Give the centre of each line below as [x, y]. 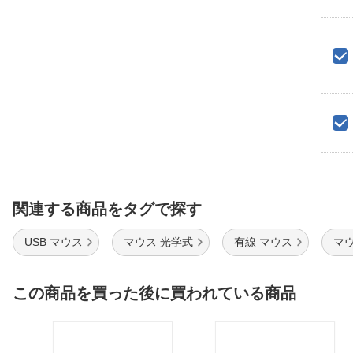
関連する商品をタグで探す [107, 209]
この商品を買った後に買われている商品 [154, 293]
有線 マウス [263, 242]
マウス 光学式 [158, 242]
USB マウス [54, 242]
